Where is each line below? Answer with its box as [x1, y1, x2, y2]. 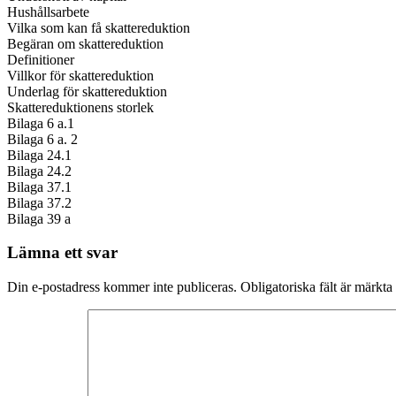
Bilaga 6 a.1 [7, 115, 74, 131]
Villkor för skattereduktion [7, 67, 154, 83]
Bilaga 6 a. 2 [7, 131, 78, 147]
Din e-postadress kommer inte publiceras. [7, 279, 237, 295]
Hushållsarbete [7, 4, 89, 19]
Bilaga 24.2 [7, 163, 72, 179]
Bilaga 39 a [7, 210, 71, 226]
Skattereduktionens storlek [7, 99, 154, 115]
